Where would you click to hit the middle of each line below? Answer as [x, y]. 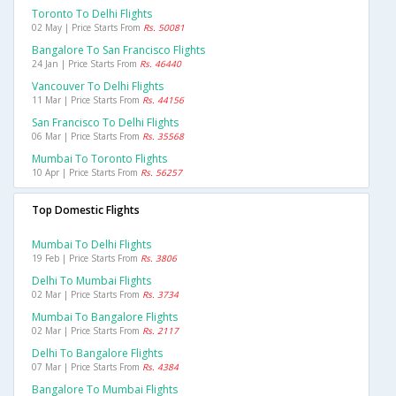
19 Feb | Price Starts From [86, 259]
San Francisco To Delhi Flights [105, 123]
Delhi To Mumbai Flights [91, 281]
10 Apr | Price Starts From [86, 173]
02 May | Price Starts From [88, 28]
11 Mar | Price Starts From [87, 100]
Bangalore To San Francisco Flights [118, 50]
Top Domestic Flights [86, 210]
